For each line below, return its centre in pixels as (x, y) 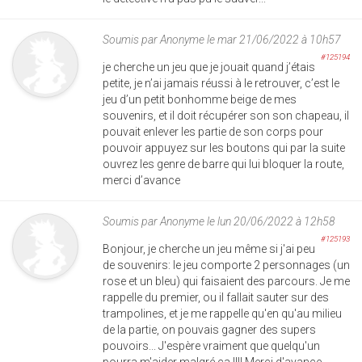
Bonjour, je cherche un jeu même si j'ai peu (209, 248)
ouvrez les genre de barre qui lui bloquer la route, (223, 164)
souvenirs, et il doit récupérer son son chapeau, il (226, 115)
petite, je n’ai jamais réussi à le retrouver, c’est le (221, 83)
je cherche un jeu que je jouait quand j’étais (209, 67)
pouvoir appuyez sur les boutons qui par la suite (224, 147)
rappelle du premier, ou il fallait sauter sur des (216, 297)
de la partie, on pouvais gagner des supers (209, 329)
